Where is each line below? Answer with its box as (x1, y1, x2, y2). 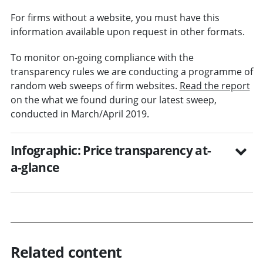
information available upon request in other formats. (10, 25, 245, 38)
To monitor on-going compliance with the (10, 50, 194, 64)
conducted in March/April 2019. (10, 107, 149, 120)
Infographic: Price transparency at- (10, 141, 211, 159)
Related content (10, 241, 122, 262)
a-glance (10, 159, 59, 176)
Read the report (179, 79, 250, 92)
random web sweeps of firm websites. (10, 79, 180, 92)
